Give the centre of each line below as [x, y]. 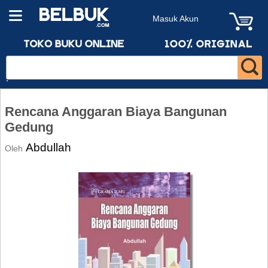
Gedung [29, 127]
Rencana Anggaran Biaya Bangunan [116, 112]
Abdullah [48, 147]
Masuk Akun [176, 19]
